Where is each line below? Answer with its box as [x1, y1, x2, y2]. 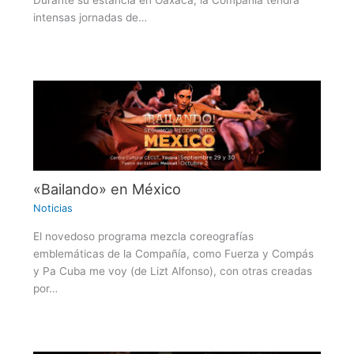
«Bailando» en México [32, 179, 181, 198]
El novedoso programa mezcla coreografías [32, 229, 254, 243]
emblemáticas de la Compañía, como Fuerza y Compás [32, 247, 314, 260]
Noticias [32, 202, 73, 215]
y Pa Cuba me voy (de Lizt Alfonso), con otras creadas [32, 264, 312, 277]
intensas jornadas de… [32, 11, 147, 24]
